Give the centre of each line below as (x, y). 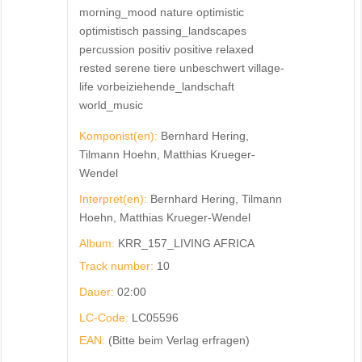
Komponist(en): (120, 136)
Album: (98, 244)
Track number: (118, 266)
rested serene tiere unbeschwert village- (181, 68)
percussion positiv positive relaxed (166, 50)
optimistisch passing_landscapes (162, 31)
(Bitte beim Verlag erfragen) (179, 341)
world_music (111, 105)
